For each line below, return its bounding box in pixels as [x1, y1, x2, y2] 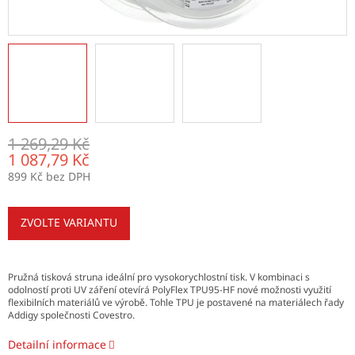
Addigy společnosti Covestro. [8, 307, 135, 322]
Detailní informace [8, 336, 106, 352]
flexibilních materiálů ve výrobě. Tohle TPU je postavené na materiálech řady [8, 295, 344, 309]
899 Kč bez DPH [8, 168, 90, 184]
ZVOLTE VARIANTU [21, 214, 117, 230]
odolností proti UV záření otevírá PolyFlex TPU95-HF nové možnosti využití [8, 282, 331, 296]
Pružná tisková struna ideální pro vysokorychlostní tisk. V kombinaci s [8, 269, 310, 284]
